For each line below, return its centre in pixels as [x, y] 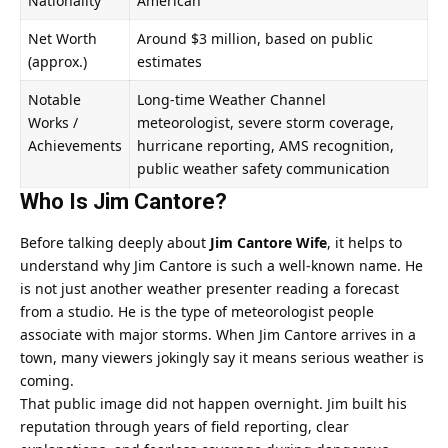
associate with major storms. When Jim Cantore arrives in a [218, 334]
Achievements [75, 146]
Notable [54, 100]
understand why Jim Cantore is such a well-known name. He [221, 265]
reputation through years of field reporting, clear [184, 426]
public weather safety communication [263, 169]
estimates [169, 62]
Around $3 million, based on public [255, 39]
